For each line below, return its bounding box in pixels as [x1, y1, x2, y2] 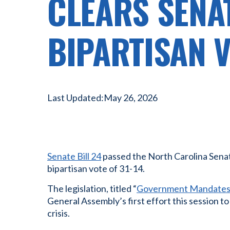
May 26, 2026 [104, 92, 158, 103]
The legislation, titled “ [47, 183, 137, 194]
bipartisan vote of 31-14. [47, 163, 145, 174]
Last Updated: [47, 92, 104, 103]
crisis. [47, 207, 70, 219]
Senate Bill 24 [47, 150, 101, 162]
